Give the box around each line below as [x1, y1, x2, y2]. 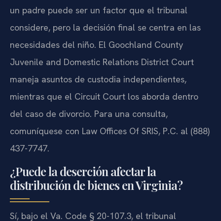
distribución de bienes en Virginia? [10, 177, 183, 193]
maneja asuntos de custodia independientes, [10, 74, 186, 85]
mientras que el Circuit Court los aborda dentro [10, 91, 198, 103]
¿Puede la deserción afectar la [10, 163, 156, 179]
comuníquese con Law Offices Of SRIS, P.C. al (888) [10, 125, 210, 137]
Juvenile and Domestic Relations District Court [10, 56, 194, 68]
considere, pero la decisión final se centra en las [10, 22, 201, 34]
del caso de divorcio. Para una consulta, [10, 108, 168, 120]
